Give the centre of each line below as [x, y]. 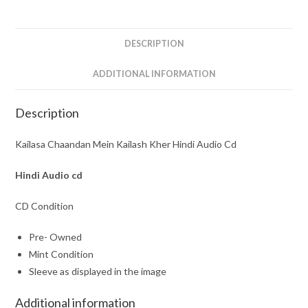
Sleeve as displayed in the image [98, 272]
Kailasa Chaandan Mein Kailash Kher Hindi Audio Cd [126, 144]
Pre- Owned [56, 237]
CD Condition [45, 206]
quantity [33, 40]
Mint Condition [62, 254]
